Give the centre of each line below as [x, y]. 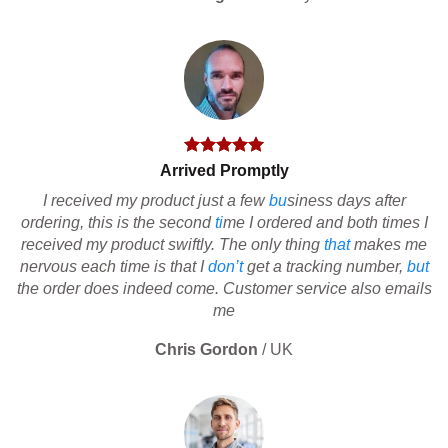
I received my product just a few [155, 201]
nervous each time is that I [113, 267]
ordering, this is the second [117, 223]
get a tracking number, [324, 267]
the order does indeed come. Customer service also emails [224, 289]
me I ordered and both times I [325, 223]
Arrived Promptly [224, 171]
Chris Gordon [206, 350]
